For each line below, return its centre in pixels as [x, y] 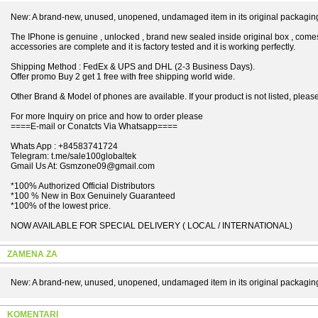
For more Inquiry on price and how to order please [107, 116]
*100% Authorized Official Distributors [83, 186]
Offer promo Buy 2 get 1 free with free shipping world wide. [123, 77]
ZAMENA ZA [32, 254]
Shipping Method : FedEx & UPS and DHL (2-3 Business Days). [133, 67]
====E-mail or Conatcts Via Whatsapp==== [94, 126]
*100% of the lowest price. [61, 206]
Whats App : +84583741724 [64, 146]
